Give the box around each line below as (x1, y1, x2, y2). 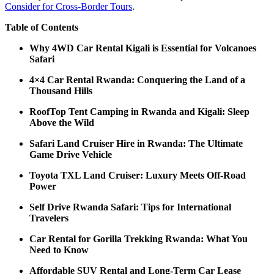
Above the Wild (29, 117, 94, 128)
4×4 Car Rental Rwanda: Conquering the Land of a (29, 74, 245, 85)
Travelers (29, 212, 68, 223)
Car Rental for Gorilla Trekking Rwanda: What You (29, 233, 248, 244)
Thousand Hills (29, 85, 92, 96)
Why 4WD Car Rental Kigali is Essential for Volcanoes (29, 42, 256, 53)
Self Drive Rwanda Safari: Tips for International (29, 201, 231, 212)
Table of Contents (5, 21, 78, 32)
